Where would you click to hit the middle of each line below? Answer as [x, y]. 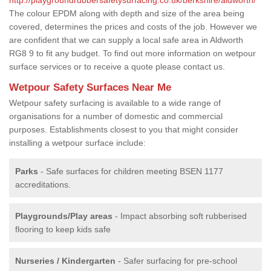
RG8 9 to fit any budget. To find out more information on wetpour [132, 53]
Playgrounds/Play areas [64, 216]
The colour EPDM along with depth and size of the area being [127, 13]
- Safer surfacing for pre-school [176, 260]
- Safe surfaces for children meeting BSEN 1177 [131, 171]
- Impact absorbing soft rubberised [180, 216]
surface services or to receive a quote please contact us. [117, 66]
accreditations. [43, 184]
